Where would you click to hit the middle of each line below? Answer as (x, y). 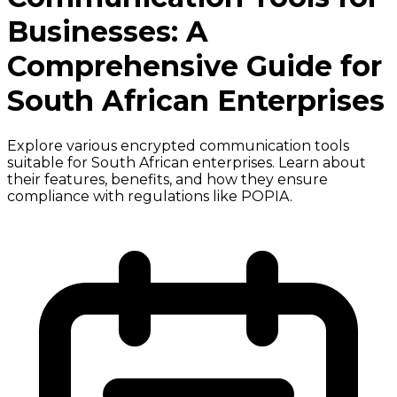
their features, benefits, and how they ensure (167, 179)
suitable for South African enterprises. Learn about (187, 162)
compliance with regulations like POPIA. (150, 196)
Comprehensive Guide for (195, 66)
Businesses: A (108, 32)
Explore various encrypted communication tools (178, 145)
